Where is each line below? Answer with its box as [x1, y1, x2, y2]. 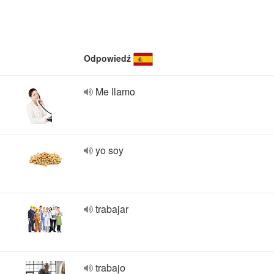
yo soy [95, 143, 124, 157]
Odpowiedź [84, 52, 131, 64]
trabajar [95, 202, 128, 216]
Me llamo [95, 84, 135, 98]
